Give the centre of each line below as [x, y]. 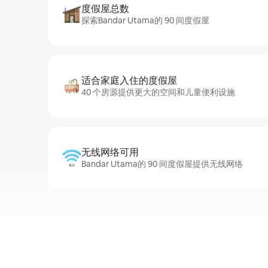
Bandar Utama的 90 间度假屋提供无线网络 [162, 164]
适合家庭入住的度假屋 [129, 80]
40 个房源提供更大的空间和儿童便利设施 [158, 92]
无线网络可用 [110, 152]
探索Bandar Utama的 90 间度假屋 [145, 20]
